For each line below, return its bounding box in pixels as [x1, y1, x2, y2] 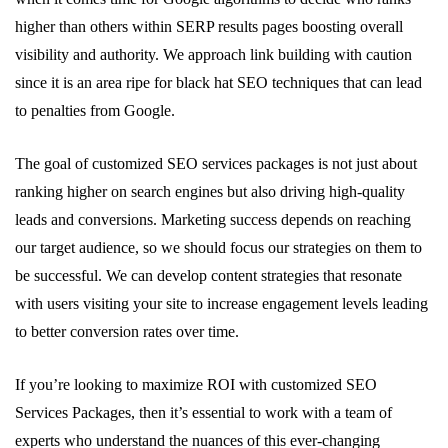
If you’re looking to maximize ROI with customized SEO [15, 376, 377, 393]
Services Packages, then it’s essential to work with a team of [15, 404, 392, 421]
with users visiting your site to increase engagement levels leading [15, 295, 428, 312]
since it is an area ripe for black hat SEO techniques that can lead [15, 74, 422, 91]
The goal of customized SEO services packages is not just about [15, 155, 417, 172]
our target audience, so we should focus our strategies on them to [15, 239, 422, 256]
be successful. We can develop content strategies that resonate [15, 267, 402, 284]
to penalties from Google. [15, 102, 175, 119]
